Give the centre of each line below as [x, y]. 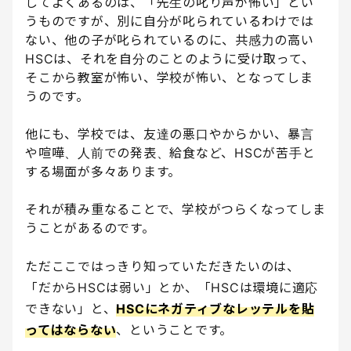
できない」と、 [71, 309]
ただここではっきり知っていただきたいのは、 [163, 267]
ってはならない [71, 330]
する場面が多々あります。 [103, 172]
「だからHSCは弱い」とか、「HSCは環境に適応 [172, 288]
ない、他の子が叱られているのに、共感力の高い [170, 40]
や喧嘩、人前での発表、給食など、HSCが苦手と [170, 153]
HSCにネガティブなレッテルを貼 [215, 309]
